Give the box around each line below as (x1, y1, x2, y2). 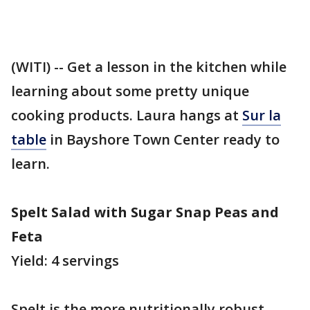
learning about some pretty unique (11, 82, 249, 100)
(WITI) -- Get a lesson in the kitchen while (11, 57, 286, 76)
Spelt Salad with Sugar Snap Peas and (11, 203, 279, 221)
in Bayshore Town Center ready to (46, 130, 280, 149)
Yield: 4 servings (11, 251, 119, 270)
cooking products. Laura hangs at (11, 106, 242, 125)
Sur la (242, 106, 281, 125)
